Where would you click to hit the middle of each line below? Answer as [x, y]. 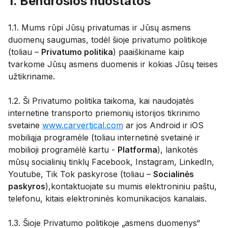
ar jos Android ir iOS [163, 125]
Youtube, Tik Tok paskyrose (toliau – [81, 174]
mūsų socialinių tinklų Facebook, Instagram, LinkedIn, [111, 162]
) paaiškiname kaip [149, 52]
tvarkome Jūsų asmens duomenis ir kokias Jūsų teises [113, 64]
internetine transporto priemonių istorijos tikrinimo [104, 113]
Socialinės [174, 174]
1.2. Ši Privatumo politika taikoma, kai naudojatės [101, 101]
